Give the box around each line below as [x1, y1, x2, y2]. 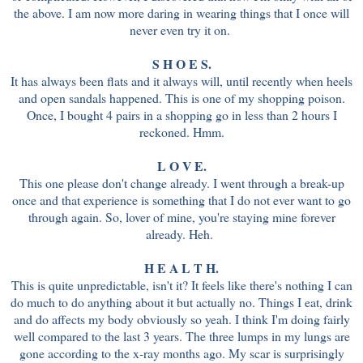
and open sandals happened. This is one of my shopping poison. [18, 89, 345, 107]
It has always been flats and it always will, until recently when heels [11, 72, 352, 90]
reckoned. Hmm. [139, 123, 224, 141]
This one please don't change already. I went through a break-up [19, 174, 344, 192]
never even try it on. [129, 21, 234, 39]
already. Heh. [146, 225, 217, 243]
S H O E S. [152, 54, 211, 74]
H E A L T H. [144, 258, 219, 278]
